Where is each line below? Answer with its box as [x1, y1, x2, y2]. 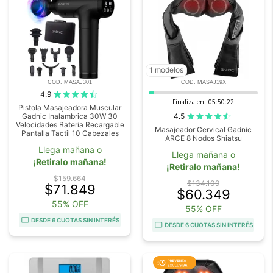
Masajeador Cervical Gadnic [155, 125, 252, 135]
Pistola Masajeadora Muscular [18, 103, 121, 113]
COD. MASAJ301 [48, 79, 92, 86]
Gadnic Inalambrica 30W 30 [22, 112, 118, 121]
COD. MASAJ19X [180, 79, 226, 86]
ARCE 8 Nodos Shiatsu [165, 133, 242, 143]
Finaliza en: [172, 97, 206, 107]
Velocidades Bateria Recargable [15, 120, 124, 130]
